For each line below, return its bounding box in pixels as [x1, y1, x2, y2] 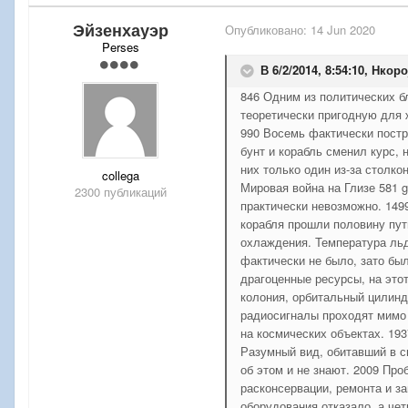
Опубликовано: [225, 20, 311, 38]
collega [101, 166, 139, 184]
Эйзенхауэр [72, 17, 168, 42]
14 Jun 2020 [311, 20, 375, 38]
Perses [101, 37, 139, 56]
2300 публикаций [74, 182, 167, 200]
